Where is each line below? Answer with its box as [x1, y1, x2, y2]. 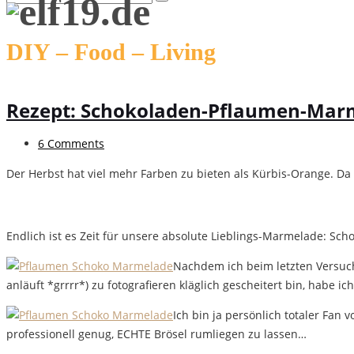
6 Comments [38, 136, 104, 152]
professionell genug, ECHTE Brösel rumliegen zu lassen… [6, 326, 307, 342]
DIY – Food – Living [6, 38, 216, 65]
